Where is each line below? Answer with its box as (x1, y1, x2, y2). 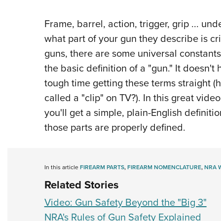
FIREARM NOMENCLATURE (127, 163, 201, 172)
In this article (44, 163, 80, 172)
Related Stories (44, 177, 119, 193)
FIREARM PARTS (79, 163, 124, 172)
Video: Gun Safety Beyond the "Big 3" (44, 195, 207, 210)
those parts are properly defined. (44, 120, 185, 135)
